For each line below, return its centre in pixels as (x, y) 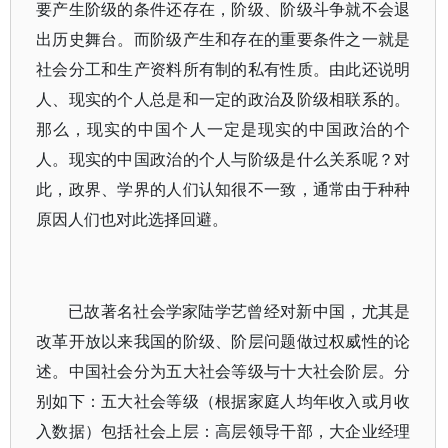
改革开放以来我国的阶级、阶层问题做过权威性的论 (223, 341)
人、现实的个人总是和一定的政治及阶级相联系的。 (223, 99)
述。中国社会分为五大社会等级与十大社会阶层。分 (223, 371)
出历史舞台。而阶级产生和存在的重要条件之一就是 (223, 39)
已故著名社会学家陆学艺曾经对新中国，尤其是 (239, 311)
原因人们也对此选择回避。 (132, 219)
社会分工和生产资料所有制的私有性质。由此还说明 (223, 69)
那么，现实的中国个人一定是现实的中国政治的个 (223, 129)
